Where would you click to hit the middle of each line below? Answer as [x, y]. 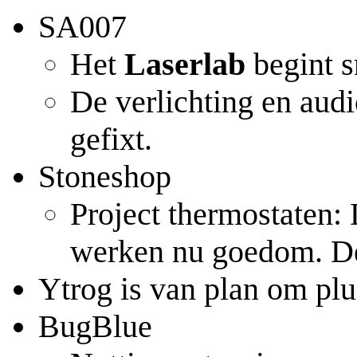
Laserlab [185, 64]
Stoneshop [105, 176]
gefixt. [111, 139]
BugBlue [95, 326]
